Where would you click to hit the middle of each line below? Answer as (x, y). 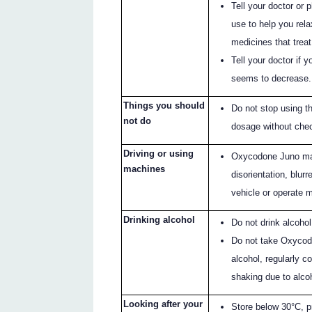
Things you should (164, 105)
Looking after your (163, 304)
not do (138, 120)
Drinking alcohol (159, 219)
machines (145, 169)
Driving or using (159, 153)
